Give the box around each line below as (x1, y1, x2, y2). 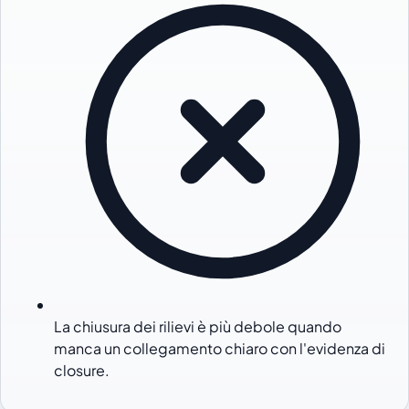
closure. (54, 360, 110, 380)
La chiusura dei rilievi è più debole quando (54, 316, 342, 336)
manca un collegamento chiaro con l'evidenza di (54, 338, 386, 358)
